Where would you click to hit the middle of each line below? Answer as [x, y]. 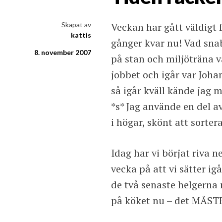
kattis [81, 35]
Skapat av [76, 25]
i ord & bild [149, 16]
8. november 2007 [63, 53]
